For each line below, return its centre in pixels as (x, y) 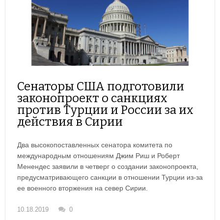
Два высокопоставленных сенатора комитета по (95, 145)
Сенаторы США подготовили (101, 87)
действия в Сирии (70, 122)
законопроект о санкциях (92, 98)
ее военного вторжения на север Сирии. (82, 188)
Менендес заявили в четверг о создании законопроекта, (108, 167)
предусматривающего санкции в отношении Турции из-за (110, 178)
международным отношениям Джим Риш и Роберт (98, 156)
